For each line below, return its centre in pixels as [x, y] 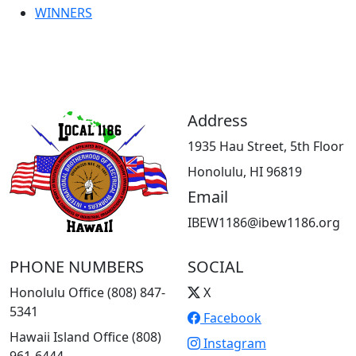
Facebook [231, 317]
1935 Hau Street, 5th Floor [266, 146]
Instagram [233, 343]
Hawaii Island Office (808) [85, 337]
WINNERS [64, 12]
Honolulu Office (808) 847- [87, 292]
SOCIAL [215, 266]
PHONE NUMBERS [77, 266]
